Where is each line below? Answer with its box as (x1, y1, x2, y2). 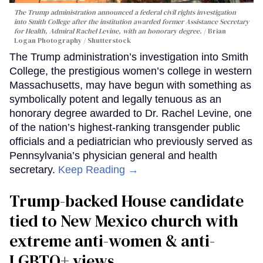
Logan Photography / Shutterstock (14, 35, 131, 45)
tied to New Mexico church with (9, 209, 238, 232)
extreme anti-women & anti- (9, 229, 215, 252)
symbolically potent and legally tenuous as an (9, 93, 221, 105)
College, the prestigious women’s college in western (9, 65, 252, 77)
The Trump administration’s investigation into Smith (9, 50, 248, 63)
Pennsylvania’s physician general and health (9, 149, 217, 161)
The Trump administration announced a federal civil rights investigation (14, 7, 236, 17)
